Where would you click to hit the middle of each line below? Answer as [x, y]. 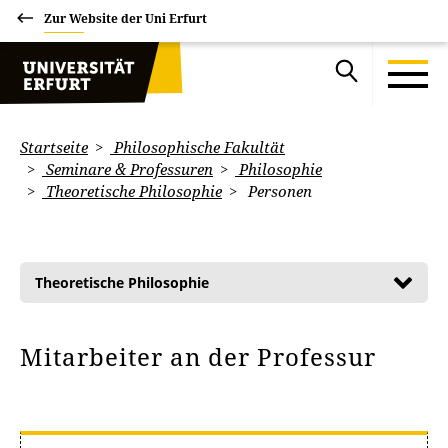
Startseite [54, 147]
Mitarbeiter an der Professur [201, 356]
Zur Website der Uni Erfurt [125, 18]
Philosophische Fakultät [197, 147]
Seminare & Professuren [127, 169]
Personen [278, 191]
